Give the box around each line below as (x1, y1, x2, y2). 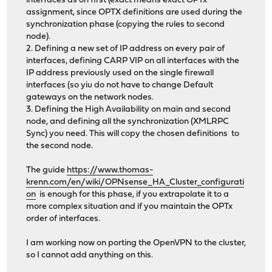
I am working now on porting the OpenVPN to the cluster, (26, 238, 246, 248)
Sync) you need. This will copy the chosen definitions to (26, 129, 240, 138)
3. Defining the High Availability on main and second (26, 104, 231, 114)
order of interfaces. (26, 214, 101, 223)
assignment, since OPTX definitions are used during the (26, 7, 243, 17)
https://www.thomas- (67, 165, 154, 175)
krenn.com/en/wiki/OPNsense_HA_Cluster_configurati (26, 177, 245, 187)
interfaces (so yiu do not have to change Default (26, 80, 214, 90)
